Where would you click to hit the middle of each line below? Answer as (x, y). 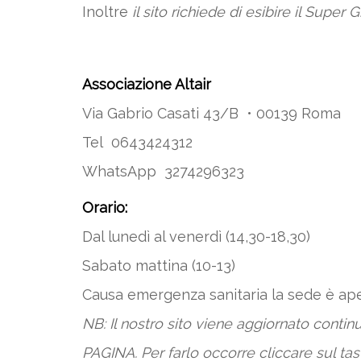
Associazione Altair (147, 84)
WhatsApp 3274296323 (163, 171)
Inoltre (107, 12)
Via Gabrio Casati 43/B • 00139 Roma (212, 113)
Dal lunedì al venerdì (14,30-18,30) (196, 237)
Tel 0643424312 (137, 142)
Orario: (105, 207)
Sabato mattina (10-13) (159, 266)
